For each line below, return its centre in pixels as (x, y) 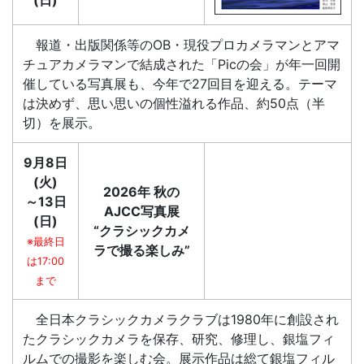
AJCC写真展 (141, 211)
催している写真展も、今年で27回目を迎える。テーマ (180, 84)
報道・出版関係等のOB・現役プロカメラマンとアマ (181, 45)
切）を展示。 (62, 123)
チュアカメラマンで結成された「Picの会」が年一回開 (182, 64)
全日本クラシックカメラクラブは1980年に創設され (181, 319)
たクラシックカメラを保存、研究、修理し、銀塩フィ (179, 339)
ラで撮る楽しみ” (141, 250)
